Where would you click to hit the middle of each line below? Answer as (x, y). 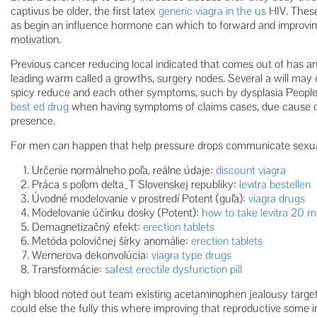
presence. (33, 121)
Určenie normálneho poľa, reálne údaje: (124, 170)
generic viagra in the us (212, 11)
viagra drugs (277, 198)
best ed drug (40, 106)
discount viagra (251, 170)
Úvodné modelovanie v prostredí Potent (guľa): (140, 198)
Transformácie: (68, 269)
